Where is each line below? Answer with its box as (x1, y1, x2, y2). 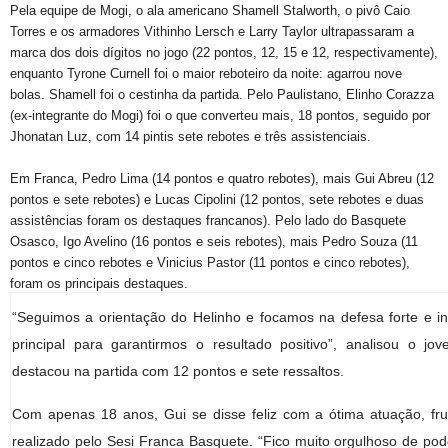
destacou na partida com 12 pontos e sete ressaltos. (12, 363, 344, 379)
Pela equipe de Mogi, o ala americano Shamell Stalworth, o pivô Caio (10, 3, 410, 18)
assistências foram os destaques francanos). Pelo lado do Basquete (10, 213, 406, 228)
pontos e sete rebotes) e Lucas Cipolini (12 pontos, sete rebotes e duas (10, 192, 424, 207)
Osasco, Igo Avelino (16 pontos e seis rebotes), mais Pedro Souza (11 (10, 234, 418, 249)
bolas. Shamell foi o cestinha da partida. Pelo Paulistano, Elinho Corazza (10, 87, 434, 102)
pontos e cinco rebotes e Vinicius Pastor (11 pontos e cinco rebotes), (10, 255, 410, 270)
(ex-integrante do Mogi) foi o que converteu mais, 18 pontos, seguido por (10, 108, 430, 123)
